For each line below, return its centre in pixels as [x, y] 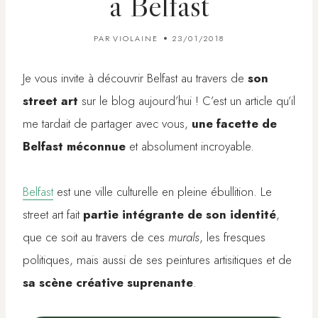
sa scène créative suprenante [108, 283]
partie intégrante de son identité [180, 215]
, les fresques [232, 237]
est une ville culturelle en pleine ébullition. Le [163, 192]
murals [184, 237]
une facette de [234, 124]
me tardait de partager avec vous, [107, 124]
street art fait [53, 215]
